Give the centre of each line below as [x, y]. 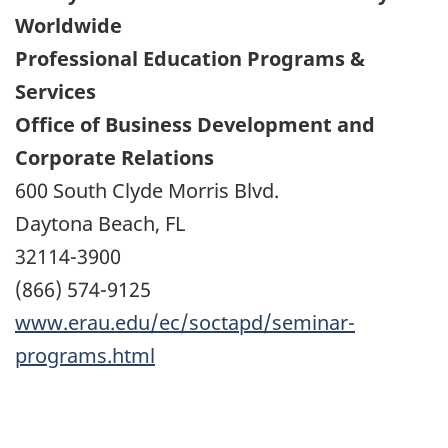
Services [55, 91]
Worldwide [68, 25]
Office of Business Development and [195, 124]
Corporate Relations [114, 157]
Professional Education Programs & [190, 58]
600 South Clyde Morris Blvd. [147, 190]
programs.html [85, 355]
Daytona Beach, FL [100, 223]
